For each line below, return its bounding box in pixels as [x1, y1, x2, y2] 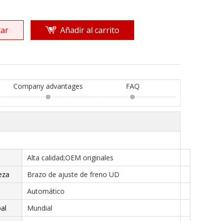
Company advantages [13, 81, 83, 91]
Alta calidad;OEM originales [27, 153, 113, 162]
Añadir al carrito [60, 25, 119, 36]
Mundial [27, 203, 52, 213]
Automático [27, 186, 65, 196]
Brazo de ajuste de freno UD [27, 170, 119, 179]
